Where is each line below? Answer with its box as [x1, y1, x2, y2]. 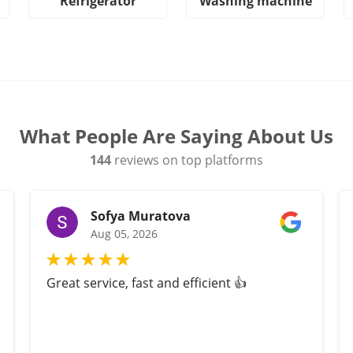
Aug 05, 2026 [91, 226, 158, 242]
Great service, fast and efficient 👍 [46, 274, 247, 292]
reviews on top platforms [111, 151, 263, 169]
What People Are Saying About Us [20, 123, 333, 150]
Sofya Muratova [91, 207, 191, 225]
